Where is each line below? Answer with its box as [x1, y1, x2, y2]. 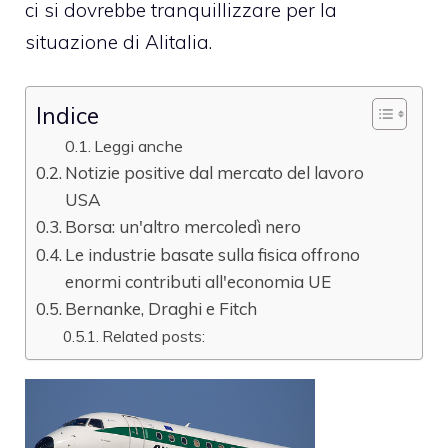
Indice [36, 101, 99, 131]
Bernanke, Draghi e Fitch [65, 298, 258, 320]
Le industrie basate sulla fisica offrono [65, 244, 361, 266]
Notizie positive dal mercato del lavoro [65, 162, 365, 184]
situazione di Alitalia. [25, 29, 212, 54]
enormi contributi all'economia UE [65, 271, 332, 293]
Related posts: [102, 326, 206, 347]
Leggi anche [93, 136, 183, 157]
